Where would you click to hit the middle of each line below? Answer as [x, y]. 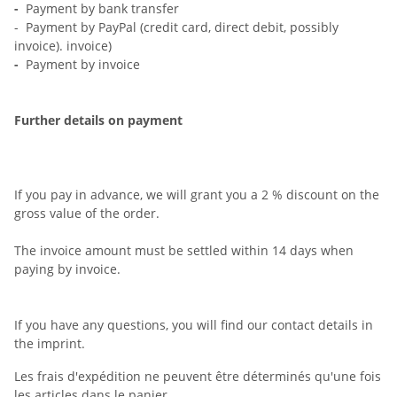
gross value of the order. [87, 213]
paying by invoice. [67, 269]
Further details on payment [98, 120]
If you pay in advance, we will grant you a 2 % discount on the [197, 195]
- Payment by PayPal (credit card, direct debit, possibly [176, 27]
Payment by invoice [83, 64]
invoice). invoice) [63, 46]
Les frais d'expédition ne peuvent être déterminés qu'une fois [198, 376]
